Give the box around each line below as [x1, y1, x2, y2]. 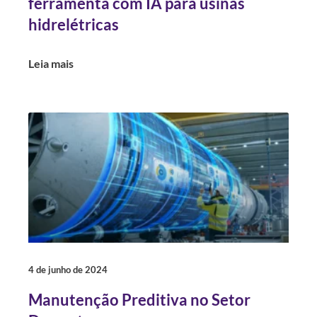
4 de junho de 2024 [28, 264, 108, 275]
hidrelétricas [28, 15, 119, 34]
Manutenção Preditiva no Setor [28, 290, 250, 309]
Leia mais [28, 57, 74, 70]
